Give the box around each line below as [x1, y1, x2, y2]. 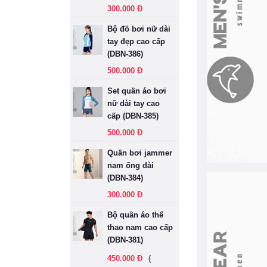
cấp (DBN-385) [107, 111, 159, 120]
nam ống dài [107, 161, 154, 170]
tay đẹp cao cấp [107, 37, 165, 46]
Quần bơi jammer [107, 148, 172, 157]
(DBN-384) [107, 173, 143, 182]
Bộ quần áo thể [107, 210, 163, 219]
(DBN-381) [107, 235, 143, 244]
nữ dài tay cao [107, 99, 160, 108]
